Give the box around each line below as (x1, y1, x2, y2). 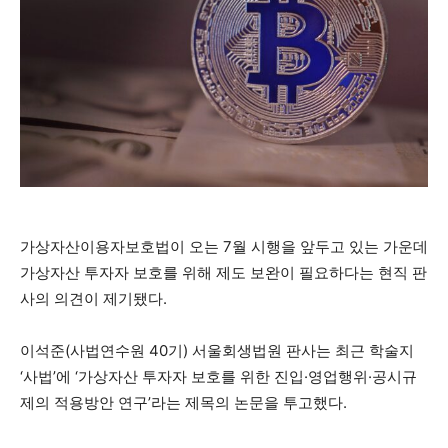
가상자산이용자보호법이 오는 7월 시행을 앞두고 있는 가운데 (20, 237, 428, 257)
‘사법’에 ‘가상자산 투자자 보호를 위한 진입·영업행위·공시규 (20, 367, 417, 387)
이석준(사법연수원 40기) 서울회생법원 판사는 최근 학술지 (20, 341, 414, 361)
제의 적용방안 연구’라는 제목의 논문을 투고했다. (20, 393, 347, 413)
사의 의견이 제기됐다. (20, 289, 167, 309)
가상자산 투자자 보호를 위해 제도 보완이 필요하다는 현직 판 (20, 263, 427, 283)
